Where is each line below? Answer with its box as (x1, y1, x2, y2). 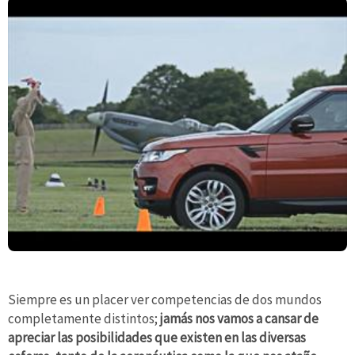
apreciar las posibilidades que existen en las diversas (8, 329, 306, 347)
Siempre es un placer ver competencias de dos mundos (8, 291, 322, 309)
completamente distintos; (8, 310, 160, 328)
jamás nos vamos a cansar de (160, 310, 319, 328)
